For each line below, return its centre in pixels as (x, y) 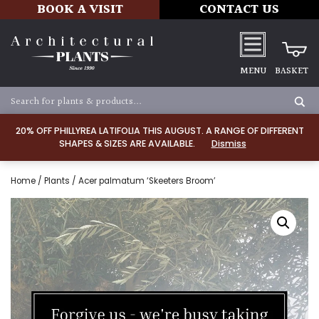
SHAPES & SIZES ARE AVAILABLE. (128, 143)
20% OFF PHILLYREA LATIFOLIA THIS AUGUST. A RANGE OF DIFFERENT (159, 131)
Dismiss (229, 143)
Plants (57, 181)
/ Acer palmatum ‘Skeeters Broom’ (143, 181)
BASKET (292, 71)
